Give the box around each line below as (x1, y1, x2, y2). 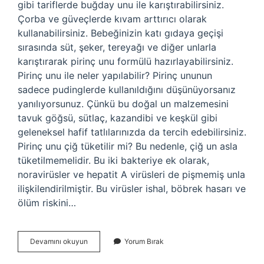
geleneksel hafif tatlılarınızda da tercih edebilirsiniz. (18, 126, 246, 138)
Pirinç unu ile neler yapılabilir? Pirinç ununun (18, 70, 212, 81)
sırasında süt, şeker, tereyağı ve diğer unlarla (18, 41, 216, 53)
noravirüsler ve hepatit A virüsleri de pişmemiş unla (18, 169, 245, 180)
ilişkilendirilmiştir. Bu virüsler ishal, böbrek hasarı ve (18, 183, 246, 194)
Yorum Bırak (124, 237, 164, 246)
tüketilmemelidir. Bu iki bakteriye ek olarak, (18, 154, 209, 166)
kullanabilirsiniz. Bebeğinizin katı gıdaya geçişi (18, 27, 223, 39)
